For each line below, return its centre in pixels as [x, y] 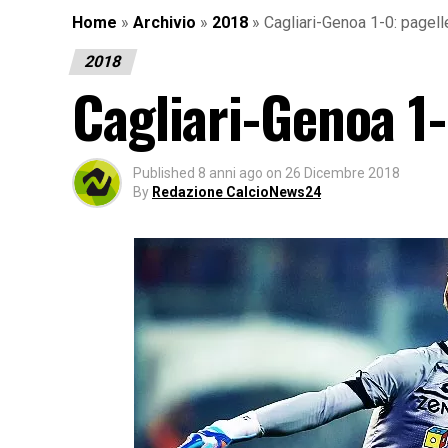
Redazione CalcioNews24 [236, 191]
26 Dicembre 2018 [342, 172]
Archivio [164, 22]
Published [164, 172]
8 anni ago [230, 172]
